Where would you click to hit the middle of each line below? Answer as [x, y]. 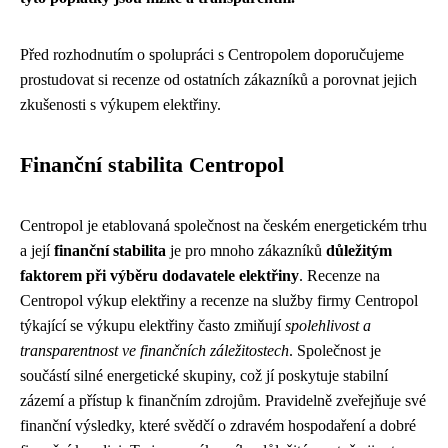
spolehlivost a [328, 325]
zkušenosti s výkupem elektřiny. [120, 104]
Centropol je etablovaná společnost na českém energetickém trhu [223, 225]
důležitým [359, 250]
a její [37, 250]
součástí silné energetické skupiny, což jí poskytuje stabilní [204, 375]
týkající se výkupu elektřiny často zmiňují [152, 325]
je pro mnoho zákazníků [246, 250]
